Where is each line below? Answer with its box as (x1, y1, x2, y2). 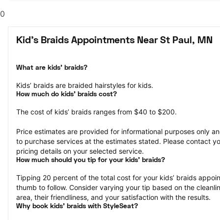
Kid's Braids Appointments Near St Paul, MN (16, 36, 213, 45)
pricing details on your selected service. (16, 147, 144, 155)
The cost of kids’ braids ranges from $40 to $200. (16, 108, 177, 116)
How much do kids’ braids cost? (16, 91, 117, 98)
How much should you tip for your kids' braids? (16, 157, 165, 164)
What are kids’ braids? (16, 65, 87, 71)
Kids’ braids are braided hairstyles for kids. (16, 81, 153, 89)
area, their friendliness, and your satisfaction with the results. (16, 193, 211, 201)
